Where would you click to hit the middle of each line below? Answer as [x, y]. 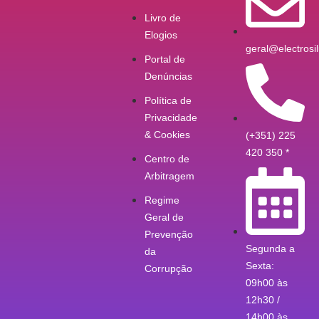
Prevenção [168, 234]
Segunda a [271, 248]
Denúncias [168, 76]
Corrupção [168, 268]
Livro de [162, 17]
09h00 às [267, 282]
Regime [162, 200]
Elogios [161, 35]
